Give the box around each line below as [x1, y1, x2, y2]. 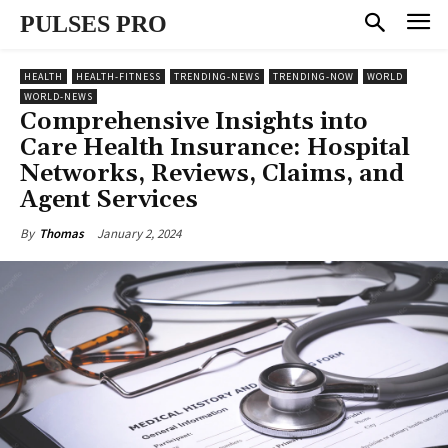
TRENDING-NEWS [174, 69, 260, 83]
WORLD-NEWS [24, 89, 93, 103]
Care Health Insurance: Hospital [20, 132, 410, 163]
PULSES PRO [20, 11, 167, 37]
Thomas [39, 224, 84, 242]
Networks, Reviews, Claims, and [20, 158, 404, 189]
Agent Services [20, 184, 198, 215]
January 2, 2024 [97, 224, 181, 242]
